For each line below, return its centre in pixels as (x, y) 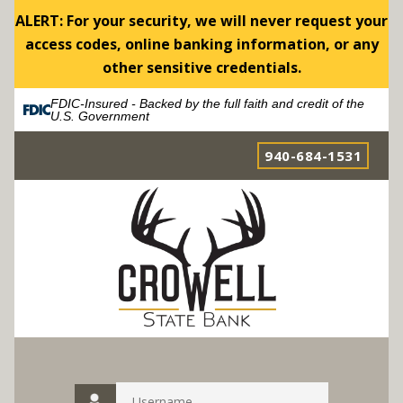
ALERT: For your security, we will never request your (201, 21)
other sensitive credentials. (201, 67)
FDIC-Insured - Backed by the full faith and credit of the (207, 103)
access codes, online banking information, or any (201, 44)
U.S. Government (99, 116)
